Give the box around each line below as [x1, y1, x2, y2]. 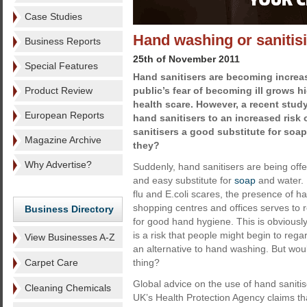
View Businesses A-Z [25, 232, 115, 243]
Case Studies [25, 11, 82, 22]
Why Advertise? [25, 159, 92, 170]
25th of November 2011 [133, 53, 240, 64]
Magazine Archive [25, 134, 101, 145]
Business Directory [25, 204, 114, 214]
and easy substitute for [133, 175, 234, 186]
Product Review [25, 85, 93, 96]
